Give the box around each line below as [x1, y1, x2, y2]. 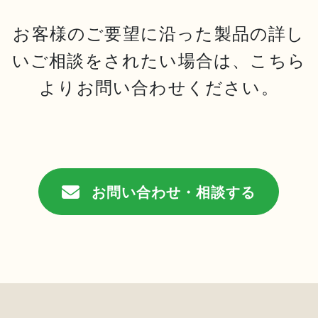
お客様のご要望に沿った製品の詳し [13, 20, 305, 45]
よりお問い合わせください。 [39, 74, 279, 99]
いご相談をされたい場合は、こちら [11, 47, 307, 72]
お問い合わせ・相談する [92, 181, 256, 202]
